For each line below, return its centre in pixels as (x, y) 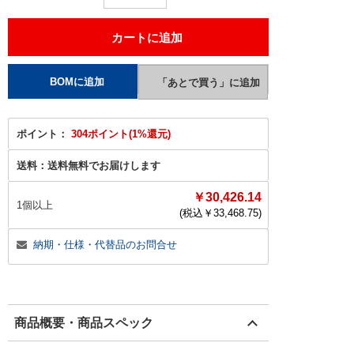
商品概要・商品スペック (84, 323)
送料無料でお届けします (104, 166)
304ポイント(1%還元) (121, 134)
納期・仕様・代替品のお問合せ (105, 245)
